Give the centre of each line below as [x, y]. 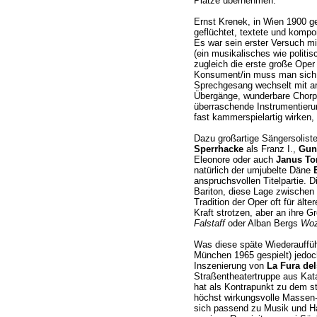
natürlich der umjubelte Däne [253, 171]
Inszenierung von [230, 266]
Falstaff [209, 224]
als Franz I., [271, 149]
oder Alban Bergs [263, 224]
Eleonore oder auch [235, 160]
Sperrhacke [218, 149]
